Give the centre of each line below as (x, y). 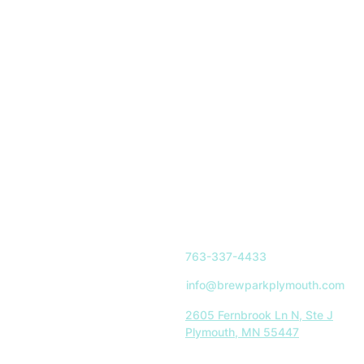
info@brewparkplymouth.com (265, 285)
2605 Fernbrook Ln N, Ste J (259, 315)
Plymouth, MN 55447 (242, 332)
